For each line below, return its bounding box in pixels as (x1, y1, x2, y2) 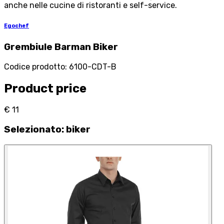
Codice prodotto (4, 61, 65, 71)
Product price (4, 81, 86, 95)
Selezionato (4, 124, 61, 135)
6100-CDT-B (69, 61, 116, 71)
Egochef (4, 22, 29, 29)
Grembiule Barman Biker (4, 41, 118, 52)
